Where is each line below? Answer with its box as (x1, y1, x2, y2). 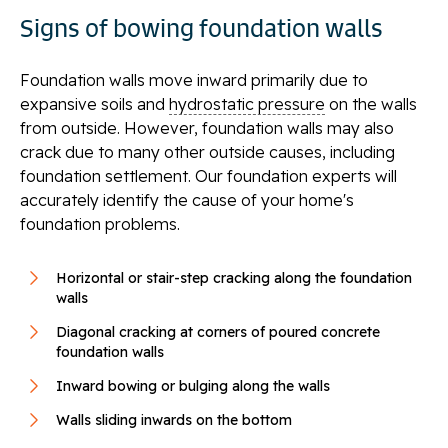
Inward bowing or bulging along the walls (56, 377, 330, 396)
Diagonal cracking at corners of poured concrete (56, 323, 380, 342)
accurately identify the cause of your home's (20, 190, 354, 211)
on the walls (325, 94, 417, 115)
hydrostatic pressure (169, 94, 325, 115)
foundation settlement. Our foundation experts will (20, 166, 397, 187)
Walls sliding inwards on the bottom (56, 411, 292, 430)
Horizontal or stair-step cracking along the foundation (56, 269, 412, 288)
